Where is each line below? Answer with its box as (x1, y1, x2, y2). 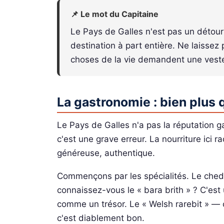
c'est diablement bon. (57, 212, 144, 223)
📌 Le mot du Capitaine (70, 9, 159, 19)
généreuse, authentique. (57, 148, 155, 158)
